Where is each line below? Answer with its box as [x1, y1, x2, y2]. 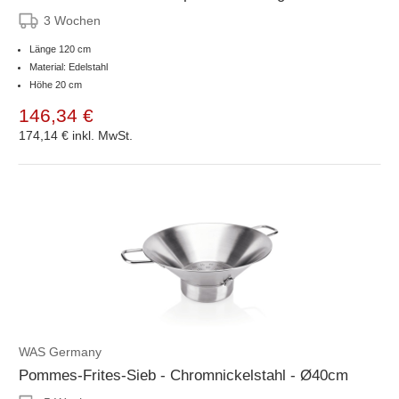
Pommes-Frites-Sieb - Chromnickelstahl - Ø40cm [19, 366, 348, 384]
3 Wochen [44, 12, 101, 28]
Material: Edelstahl [29, 61, 108, 72]
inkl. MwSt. [72, 127, 133, 142]
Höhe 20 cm [29, 78, 82, 90]
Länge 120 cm [29, 43, 91, 54]
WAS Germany [19, 344, 102, 359]
